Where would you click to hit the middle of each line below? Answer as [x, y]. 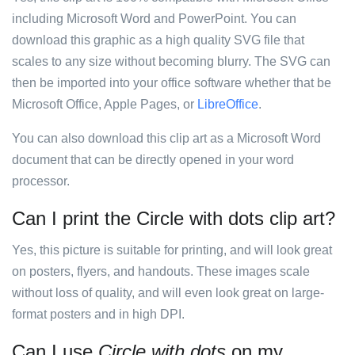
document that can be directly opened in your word [153, 160]
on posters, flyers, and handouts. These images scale [161, 271]
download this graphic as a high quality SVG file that [158, 40]
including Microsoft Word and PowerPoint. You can [154, 19]
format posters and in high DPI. [98, 314]
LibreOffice [228, 104]
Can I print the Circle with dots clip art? [174, 218]
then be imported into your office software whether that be [172, 83]
